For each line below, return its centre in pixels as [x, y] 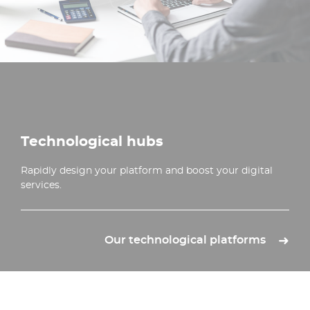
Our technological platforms [185, 240]
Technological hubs [92, 141]
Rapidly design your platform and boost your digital [147, 170]
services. [41, 184]
